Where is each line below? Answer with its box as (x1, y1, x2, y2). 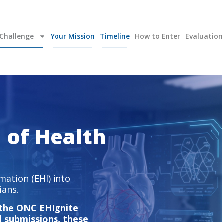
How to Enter (134, 31, 180, 41)
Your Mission (50, 31, 95, 41)
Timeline (99, 31, 130, 41)
